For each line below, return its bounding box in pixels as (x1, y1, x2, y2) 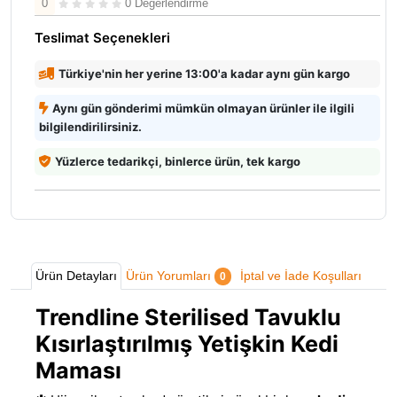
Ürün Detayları (35, 268, 117, 283)
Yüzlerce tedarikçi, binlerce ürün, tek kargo (55, 153, 300, 168)
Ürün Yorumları (126, 268, 214, 283)
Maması (35, 356, 121, 384)
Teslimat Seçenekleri (35, 28, 170, 46)
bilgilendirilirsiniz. (39, 119, 142, 134)
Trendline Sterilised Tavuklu (35, 303, 341, 331)
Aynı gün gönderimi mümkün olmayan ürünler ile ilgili (52, 100, 354, 115)
